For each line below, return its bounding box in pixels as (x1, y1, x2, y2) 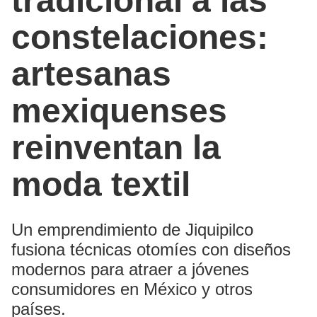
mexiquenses (11, 91, 227, 129)
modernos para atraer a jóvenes (11, 259, 249, 279)
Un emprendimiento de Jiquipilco (11, 219, 253, 239)
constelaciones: (11, 18, 268, 56)
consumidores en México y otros (11, 279, 253, 299)
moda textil (11, 165, 190, 203)
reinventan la (11, 128, 221, 166)
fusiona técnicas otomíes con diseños (11, 239, 291, 259)
